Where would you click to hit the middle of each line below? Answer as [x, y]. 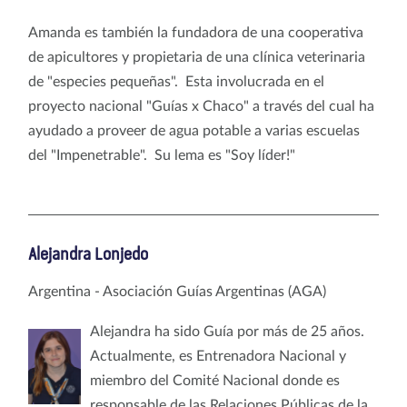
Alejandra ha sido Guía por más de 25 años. [227, 331]
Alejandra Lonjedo [88, 254]
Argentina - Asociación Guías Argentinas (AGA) [177, 291]
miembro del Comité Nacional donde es [214, 380]
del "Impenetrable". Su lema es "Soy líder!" [164, 155]
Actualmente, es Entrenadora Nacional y [218, 356]
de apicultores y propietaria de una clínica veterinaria [197, 57]
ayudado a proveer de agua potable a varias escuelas [194, 130]
